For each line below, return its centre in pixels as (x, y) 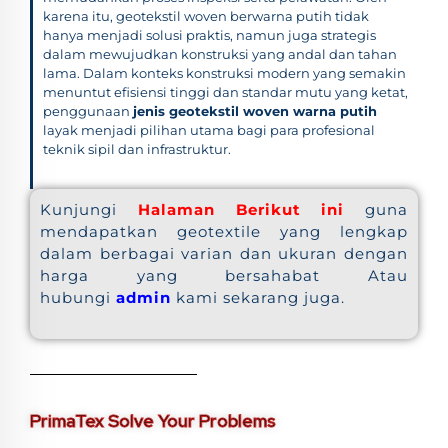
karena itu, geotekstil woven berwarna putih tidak (206, 16)
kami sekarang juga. (260, 298)
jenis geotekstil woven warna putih (255, 111)
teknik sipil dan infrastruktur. (137, 149)
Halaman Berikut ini (241, 210)
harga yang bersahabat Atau (224, 276)
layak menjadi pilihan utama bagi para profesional (209, 130)
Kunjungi (89, 210)
